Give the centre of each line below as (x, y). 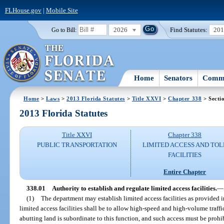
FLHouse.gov (23, 10)
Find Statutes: (189, 29)
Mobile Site (62, 10)
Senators (178, 78)
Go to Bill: (64, 30)
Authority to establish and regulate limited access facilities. (134, 188)
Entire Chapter (185, 171)
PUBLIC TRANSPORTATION (77, 145)
